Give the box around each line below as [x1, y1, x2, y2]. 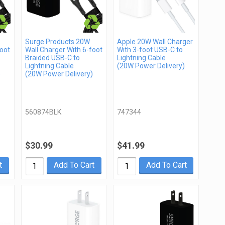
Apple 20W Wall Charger [117, 37, 193, 46]
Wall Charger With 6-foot [25, 45, 102, 54]
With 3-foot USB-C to [117, 45, 183, 54]
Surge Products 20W [25, 37, 90, 46]
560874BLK [25, 107, 61, 116]
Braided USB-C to [25, 53, 80, 62]
